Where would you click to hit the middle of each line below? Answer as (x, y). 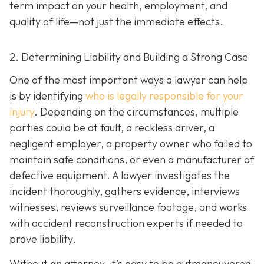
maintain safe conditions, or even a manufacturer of (132, 160)
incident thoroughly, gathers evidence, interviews (125, 192)
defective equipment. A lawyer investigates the (120, 176)
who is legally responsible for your (164, 96)
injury (22, 112)
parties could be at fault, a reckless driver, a (112, 128)
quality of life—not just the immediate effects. (116, 21)
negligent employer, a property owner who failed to (131, 144)
